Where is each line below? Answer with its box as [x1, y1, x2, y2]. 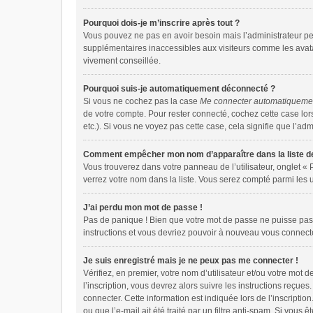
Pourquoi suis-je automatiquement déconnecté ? [83, 84, 275, 94]
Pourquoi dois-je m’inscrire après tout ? [83, 18, 240, 28]
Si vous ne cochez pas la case [83, 96, 200, 106]
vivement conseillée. [83, 56, 161, 66]
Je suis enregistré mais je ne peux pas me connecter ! [83, 256, 298, 265]
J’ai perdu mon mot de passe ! [83, 203, 203, 212]
